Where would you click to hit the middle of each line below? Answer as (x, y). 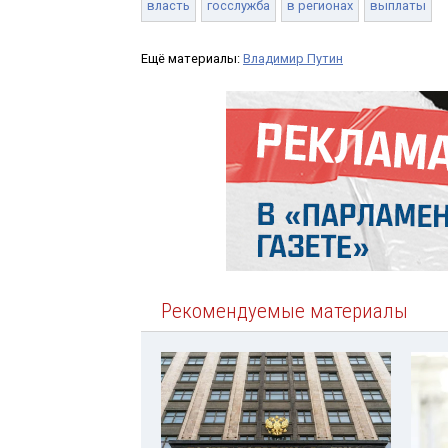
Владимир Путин (293, 58)
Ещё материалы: (192, 58)
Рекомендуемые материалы (284, 310)
